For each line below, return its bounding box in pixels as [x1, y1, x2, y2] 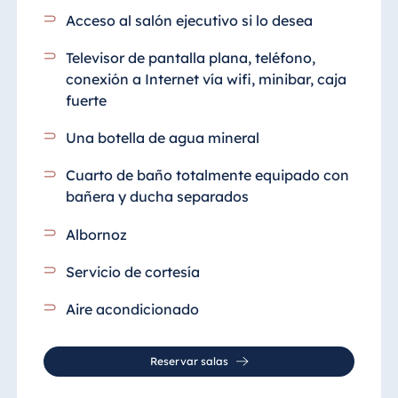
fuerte [66, 91, 107, 109]
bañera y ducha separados [66, 187, 250, 206]
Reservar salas [149, 354, 228, 368]
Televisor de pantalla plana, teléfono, [66, 48, 316, 67]
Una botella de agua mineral [66, 129, 260, 147]
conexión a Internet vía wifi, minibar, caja [66, 69, 347, 88]
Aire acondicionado [66, 299, 200, 318]
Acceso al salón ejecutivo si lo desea [66, 11, 314, 29]
